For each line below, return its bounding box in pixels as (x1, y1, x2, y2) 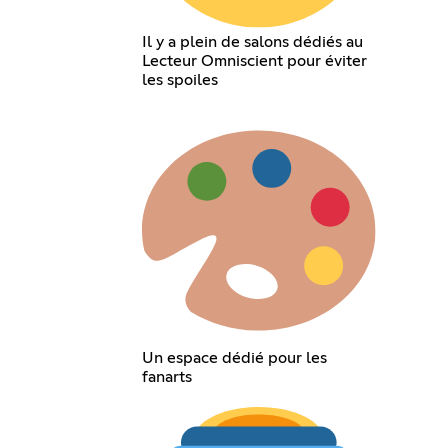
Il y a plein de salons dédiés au (142, 34, 364, 51)
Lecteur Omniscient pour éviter (142, 53, 368, 70)
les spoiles (142, 72, 219, 89)
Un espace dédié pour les (142, 349, 328, 366)
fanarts (142, 368, 193, 385)
